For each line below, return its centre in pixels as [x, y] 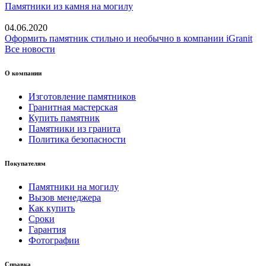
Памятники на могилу [74, 186]
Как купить [52, 208]
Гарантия [47, 229]
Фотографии [54, 240]
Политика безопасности [77, 139]
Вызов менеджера [65, 197]
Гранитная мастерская [73, 107]
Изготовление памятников [82, 96]
